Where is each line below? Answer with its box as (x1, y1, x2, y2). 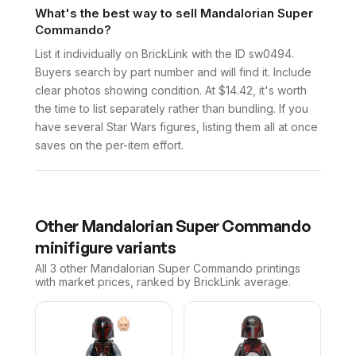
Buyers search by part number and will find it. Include (35, 65, 311, 79)
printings (253, 261, 300, 275)
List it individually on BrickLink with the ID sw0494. (35, 47, 294, 60)
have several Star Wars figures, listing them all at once (35, 120, 318, 133)
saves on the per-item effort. (35, 138, 184, 152)
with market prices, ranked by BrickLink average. (35, 275, 291, 288)
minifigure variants (35, 238, 176, 257)
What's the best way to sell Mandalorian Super (35, 6, 313, 21)
